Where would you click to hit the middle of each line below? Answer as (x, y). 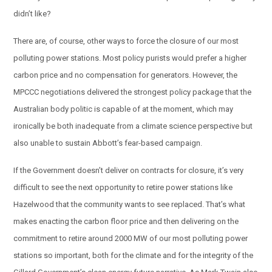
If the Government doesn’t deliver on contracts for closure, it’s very (129, 170)
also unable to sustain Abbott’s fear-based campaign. (108, 143)
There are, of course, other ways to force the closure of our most (126, 41)
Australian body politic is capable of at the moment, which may (124, 109)
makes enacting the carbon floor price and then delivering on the (126, 221)
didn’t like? (32, 14)
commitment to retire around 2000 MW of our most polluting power (131, 238)
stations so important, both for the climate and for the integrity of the (134, 255)
